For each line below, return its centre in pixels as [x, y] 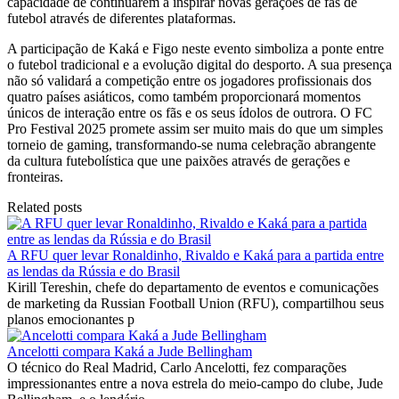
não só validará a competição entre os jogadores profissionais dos [189, 81]
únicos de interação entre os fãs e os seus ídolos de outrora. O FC [190, 113]
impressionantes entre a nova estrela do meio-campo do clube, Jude [195, 384]
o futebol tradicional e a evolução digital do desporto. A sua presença [199, 65]
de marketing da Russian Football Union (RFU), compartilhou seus [195, 304]
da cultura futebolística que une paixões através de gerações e [179, 161]
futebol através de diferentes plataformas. [122, 19]
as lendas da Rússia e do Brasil [94, 272]
